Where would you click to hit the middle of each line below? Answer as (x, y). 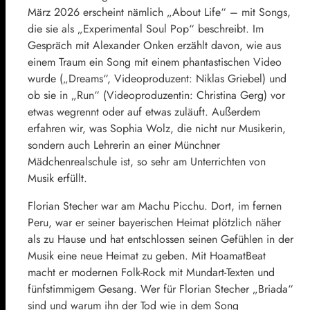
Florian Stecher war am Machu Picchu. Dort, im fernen (155, 206)
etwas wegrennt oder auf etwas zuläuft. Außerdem (144, 111)
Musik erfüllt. (57, 178)
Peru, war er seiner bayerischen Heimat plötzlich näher (154, 222)
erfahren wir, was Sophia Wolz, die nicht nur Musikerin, (157, 128)
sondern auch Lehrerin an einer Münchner (124, 145)
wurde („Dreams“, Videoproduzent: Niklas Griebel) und (157, 78)
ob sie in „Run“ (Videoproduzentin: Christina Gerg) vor (156, 95)
